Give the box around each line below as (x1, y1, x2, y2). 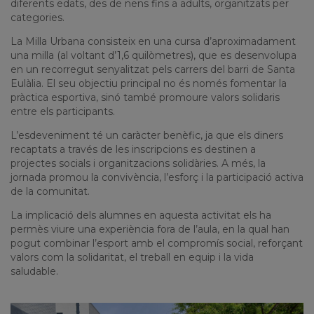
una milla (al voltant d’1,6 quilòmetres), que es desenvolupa (11, 49, 296, 62)
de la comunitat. (11, 185, 90, 198)
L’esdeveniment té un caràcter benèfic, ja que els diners (11, 129, 283, 142)
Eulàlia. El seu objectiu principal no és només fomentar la (11, 77, 287, 90)
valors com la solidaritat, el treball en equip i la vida (11, 251, 254, 264)
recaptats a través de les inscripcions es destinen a (11, 143, 256, 156)
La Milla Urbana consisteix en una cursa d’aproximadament (11, 35, 296, 48)
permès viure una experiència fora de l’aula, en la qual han (11, 223, 289, 236)
